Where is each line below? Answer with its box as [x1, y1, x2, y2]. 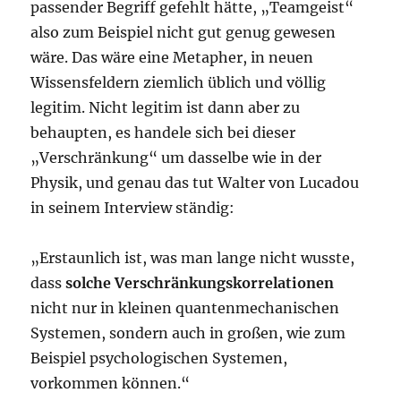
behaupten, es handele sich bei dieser [30, 124, 296, 142]
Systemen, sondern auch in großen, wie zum [30, 324, 346, 343]
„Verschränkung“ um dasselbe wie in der [30, 149, 322, 167]
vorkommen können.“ [30, 374, 191, 393]
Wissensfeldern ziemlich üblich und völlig [30, 73, 327, 92]
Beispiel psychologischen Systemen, [30, 349, 288, 368]
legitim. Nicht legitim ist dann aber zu [30, 98, 301, 117]
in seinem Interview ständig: [30, 199, 235, 218]
